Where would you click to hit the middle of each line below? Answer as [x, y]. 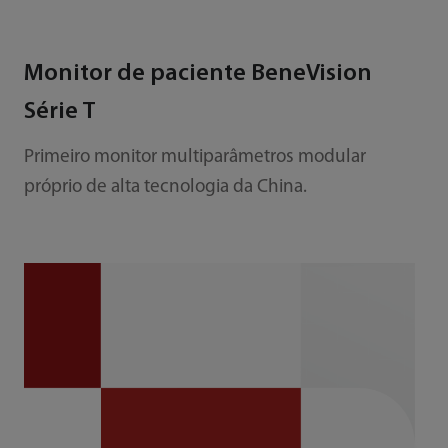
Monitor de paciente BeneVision [197, 74]
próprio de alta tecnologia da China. [165, 188]
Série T [59, 112]
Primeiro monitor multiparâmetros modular [194, 158]
